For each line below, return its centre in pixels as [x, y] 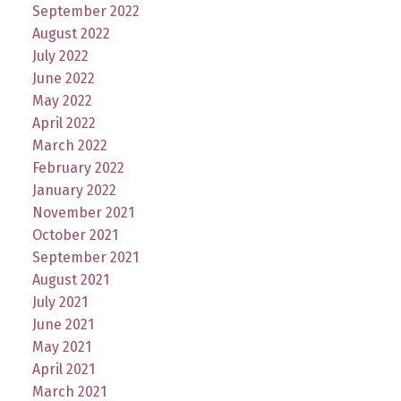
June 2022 [63, 79]
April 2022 [64, 124]
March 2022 [69, 146]
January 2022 [74, 191]
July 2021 [60, 303]
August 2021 [70, 280]
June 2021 [63, 325]
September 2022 [85, 12]
